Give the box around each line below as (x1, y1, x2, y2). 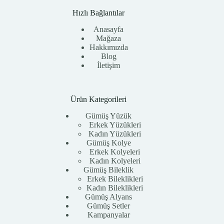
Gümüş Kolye (86, 138, 131, 147)
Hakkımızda (89, 43, 128, 52)
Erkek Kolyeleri (89, 147, 140, 156)
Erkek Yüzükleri (88, 120, 141, 129)
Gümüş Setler (87, 201, 130, 210)
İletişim (97, 61, 120, 70)
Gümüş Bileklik (83, 165, 134, 174)
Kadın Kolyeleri (89, 156, 140, 165)
